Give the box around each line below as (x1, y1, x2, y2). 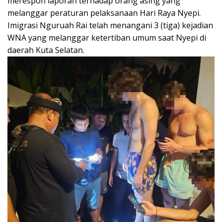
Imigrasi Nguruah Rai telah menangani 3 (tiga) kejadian (7, 20, 213, 31)
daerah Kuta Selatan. (7, 45, 84, 55)
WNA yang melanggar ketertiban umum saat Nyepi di (7, 32, 206, 43)
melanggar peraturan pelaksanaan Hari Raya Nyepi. (7, 7, 201, 18)
